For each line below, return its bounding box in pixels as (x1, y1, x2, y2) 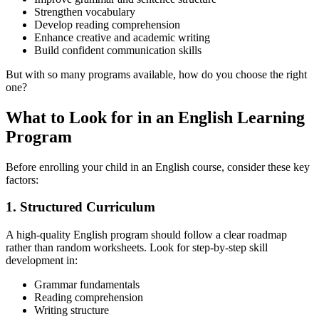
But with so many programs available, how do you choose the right (6, 68, 307, 80)
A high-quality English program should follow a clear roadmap (6, 229, 287, 241)
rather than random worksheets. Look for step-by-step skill (6, 241, 268, 254)
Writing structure (34, 304, 109, 317)
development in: (6, 254, 78, 267)
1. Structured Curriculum (6, 199, 155, 215)
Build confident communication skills (34, 43, 202, 56)
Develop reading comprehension (34, 18, 180, 31)
